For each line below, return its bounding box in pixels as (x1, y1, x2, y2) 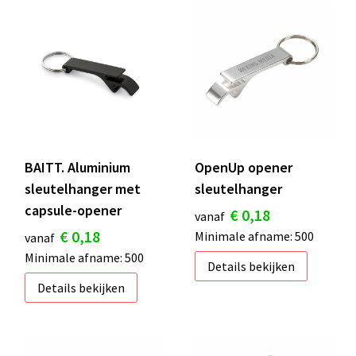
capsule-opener (24, 200, 122, 219)
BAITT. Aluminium (24, 157, 130, 176)
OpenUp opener (195, 157, 292, 176)
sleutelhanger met (24, 179, 141, 198)
